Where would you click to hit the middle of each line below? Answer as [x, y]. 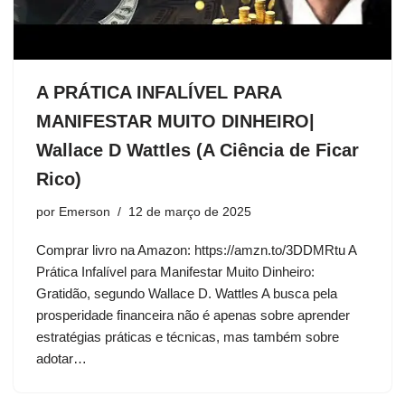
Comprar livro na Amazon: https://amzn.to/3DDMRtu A [196, 250]
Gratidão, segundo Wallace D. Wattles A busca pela [187, 294]
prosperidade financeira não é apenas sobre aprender [193, 316]
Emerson [85, 212]
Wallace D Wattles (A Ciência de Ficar [198, 151]
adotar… [63, 359]
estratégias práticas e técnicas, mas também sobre [188, 337]
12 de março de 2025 [190, 212]
